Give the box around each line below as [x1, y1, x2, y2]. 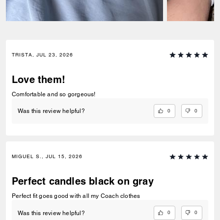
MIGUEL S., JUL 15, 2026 [12, 153, 82, 160]
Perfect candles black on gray [12, 175, 154, 188]
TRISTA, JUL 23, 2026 [12, 52, 73, 58]
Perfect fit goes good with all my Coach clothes [12, 192, 140, 200]
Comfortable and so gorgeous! [12, 91, 96, 98]
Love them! [12, 74, 65, 85]
